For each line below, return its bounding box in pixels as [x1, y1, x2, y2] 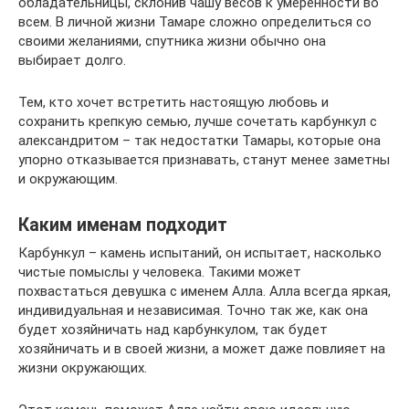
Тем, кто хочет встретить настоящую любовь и [18, 93, 329, 110]
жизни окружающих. [18, 359, 147, 376]
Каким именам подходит [18, 214, 227, 236]
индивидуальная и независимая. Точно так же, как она [18, 301, 368, 319]
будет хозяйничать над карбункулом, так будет [18, 320, 328, 338]
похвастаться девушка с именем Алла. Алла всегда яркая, [18, 282, 391, 299]
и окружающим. [18, 170, 118, 187]
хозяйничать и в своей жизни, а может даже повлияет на [18, 340, 385, 357]
